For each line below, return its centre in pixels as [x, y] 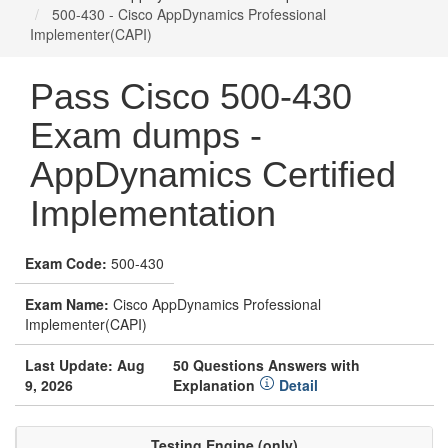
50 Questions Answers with [266, 365]
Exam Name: [67, 304]
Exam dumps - [146, 135]
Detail [296, 385]
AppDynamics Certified [213, 174]
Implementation [153, 213]
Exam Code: [66, 263]
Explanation [215, 385]
